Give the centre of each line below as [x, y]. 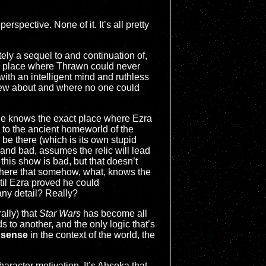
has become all [114, 213]
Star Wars [60, 213]
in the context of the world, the [91, 235]
